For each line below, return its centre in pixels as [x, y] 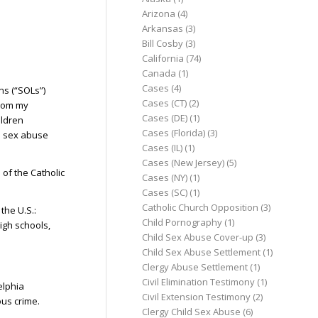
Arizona [159, 13]
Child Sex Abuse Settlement [202, 252]
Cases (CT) [165, 103]
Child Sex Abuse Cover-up [198, 237]
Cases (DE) [165, 118]
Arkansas [163, 28]
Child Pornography [182, 222]
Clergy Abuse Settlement [195, 267]
